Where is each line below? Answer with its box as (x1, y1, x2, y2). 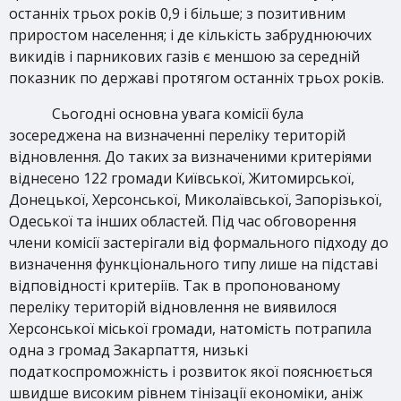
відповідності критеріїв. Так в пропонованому (9, 276, 340, 295)
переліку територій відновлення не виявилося (9, 297, 337, 317)
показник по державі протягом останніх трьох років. (9, 68, 384, 88)
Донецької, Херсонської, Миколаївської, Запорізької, (9, 190, 382, 209)
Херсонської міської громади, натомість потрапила (9, 319, 371, 338)
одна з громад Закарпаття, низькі (9, 340, 248, 360)
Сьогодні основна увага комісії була (52, 104, 303, 124)
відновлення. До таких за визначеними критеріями (9, 147, 371, 166)
